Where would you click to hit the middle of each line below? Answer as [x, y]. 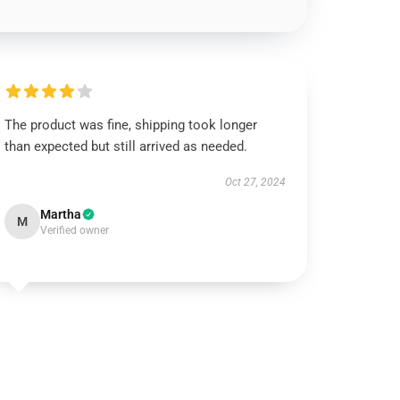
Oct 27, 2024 [255, 182]
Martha [61, 214]
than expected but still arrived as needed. [126, 146]
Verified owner [75, 230]
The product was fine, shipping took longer [131, 125]
